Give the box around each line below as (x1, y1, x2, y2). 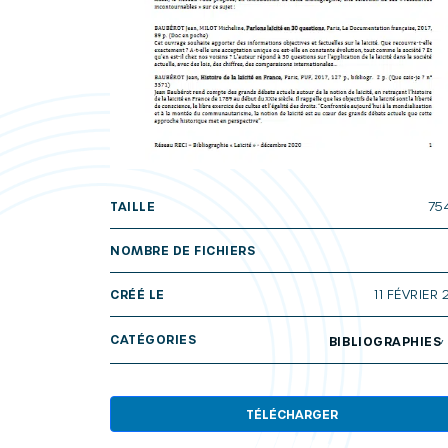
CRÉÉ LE (110, 286, 165, 301)
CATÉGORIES (110, 332, 197, 347)
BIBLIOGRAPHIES (328, 333, 442, 348)
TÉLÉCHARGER (246, 406, 338, 421)
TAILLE (110, 198, 156, 213)
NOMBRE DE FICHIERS (110, 242, 256, 257)
